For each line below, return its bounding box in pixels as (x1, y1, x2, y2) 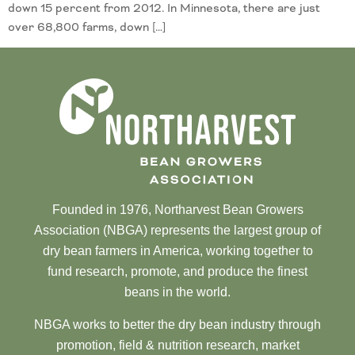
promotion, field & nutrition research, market (55, 338, 300, 352)
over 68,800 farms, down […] (8, 20, 166, 34)
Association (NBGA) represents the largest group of (34, 223, 321, 238)
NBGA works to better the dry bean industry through (34, 317, 321, 331)
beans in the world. (124, 285, 231, 300)
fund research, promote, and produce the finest (48, 265, 307, 279)
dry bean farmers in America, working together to (42, 244, 313, 258)
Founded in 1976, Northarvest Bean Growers (52, 203, 303, 217)
